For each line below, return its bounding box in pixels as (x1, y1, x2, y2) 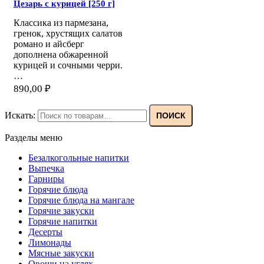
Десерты (28, 227, 62, 237)
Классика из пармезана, (14, 18, 108, 28)
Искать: (5, 110, 35, 121)
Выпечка (28, 163, 64, 174)
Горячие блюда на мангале (28, 195, 134, 206)
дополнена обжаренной (14, 49, 108, 60)
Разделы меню (5, 133, 62, 143)
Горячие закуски (28, 206, 94, 216)
